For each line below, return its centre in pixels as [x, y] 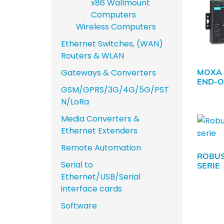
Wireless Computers [116, 27]
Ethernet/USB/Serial [101, 177]
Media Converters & [100, 119]
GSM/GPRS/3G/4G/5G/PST [115, 90]
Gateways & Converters [109, 73]
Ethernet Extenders [99, 131]
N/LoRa [75, 102]
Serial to [77, 165]
